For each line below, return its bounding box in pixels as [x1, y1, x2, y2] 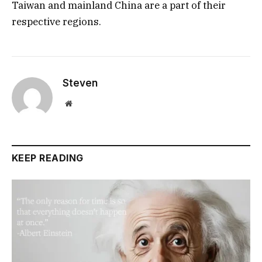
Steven [63, 77, 98, 89]
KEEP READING [12, 152, 84, 164]
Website [71, 99, 98, 108]
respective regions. [12, 15, 101, 29]
